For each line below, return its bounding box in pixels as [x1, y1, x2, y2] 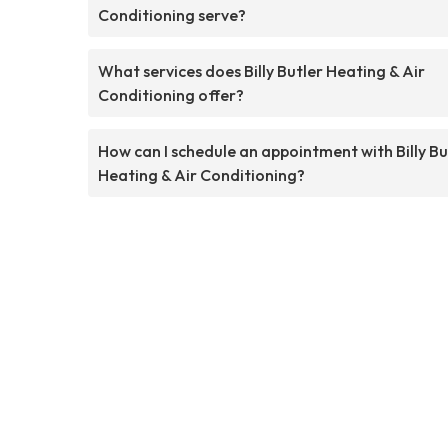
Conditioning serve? [98, 4, 246, 25]
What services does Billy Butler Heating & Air [98, 60, 425, 81]
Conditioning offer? [98, 84, 244, 105]
